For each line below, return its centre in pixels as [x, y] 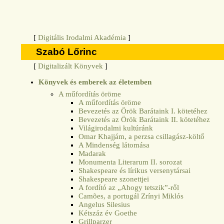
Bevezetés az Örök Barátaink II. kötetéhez [144, 119]
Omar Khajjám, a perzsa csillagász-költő [142, 136]
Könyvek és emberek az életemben [95, 82]
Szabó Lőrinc [67, 52]
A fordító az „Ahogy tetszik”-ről [129, 187]
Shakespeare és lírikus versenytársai [135, 170]
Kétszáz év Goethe [108, 213]
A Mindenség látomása [114, 145]
